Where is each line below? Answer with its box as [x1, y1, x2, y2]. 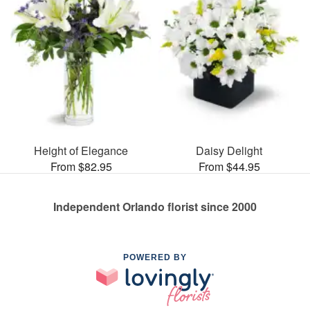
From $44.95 [198, 158, 260, 174]
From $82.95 [50, 158, 112, 174]
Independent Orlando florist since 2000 [53, 198, 257, 215]
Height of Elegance [34, 142, 128, 158]
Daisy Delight [196, 142, 262, 158]
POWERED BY [123, 252, 187, 262]
